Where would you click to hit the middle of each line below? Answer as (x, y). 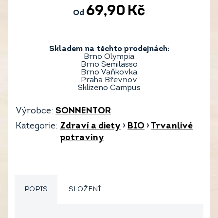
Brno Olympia (109, 57)
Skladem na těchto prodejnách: (109, 49)
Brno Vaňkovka (109, 73)
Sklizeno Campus (109, 88)
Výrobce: (34, 111)
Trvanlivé (172, 127)
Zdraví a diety (90, 127)
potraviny (82, 138)
